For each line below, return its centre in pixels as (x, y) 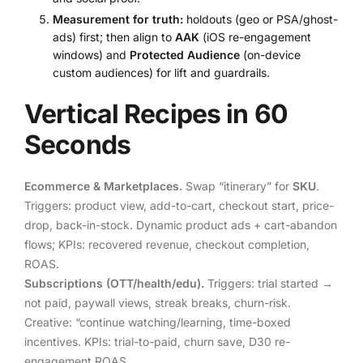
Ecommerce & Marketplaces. (103, 186)
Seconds (77, 145)
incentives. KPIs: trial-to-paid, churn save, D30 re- (157, 341)
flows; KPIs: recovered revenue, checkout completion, (167, 244)
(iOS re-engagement (255, 37)
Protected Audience (185, 55)
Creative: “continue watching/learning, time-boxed (158, 322)
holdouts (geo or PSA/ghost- (261, 19)
